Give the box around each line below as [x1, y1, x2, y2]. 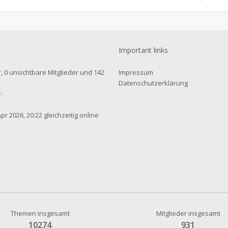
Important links [119, 45, 168, 55]
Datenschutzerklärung [119, 78, 188, 88]
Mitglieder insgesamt [156, 209, 220, 218]
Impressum [119, 68, 153, 77]
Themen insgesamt [10, 209, 70, 218]
